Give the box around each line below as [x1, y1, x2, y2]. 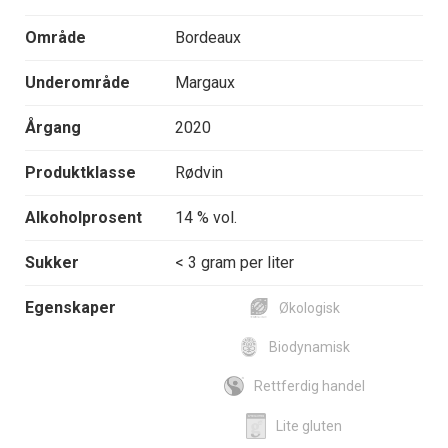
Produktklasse [25, 163, 136, 183]
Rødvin [175, 163, 223, 183]
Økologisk [278, 300, 340, 317]
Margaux [175, 73, 235, 93]
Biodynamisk [268, 339, 350, 356]
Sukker [25, 253, 79, 273]
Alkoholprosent [25, 208, 142, 228]
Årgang [25, 118, 81, 138]
